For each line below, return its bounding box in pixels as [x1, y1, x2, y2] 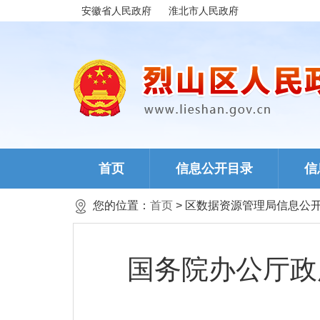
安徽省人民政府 [81, 5, 151, 16]
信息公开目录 [176, 161, 253, 176]
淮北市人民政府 [169, 5, 239, 16]
